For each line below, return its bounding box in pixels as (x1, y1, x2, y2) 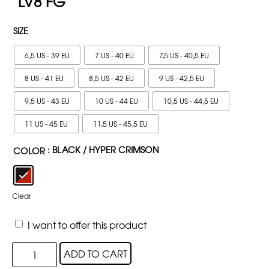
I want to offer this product (28, 217, 147, 232)
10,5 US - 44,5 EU (163, 95, 219, 107)
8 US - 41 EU (25, 73, 64, 84)
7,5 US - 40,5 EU (159, 50, 209, 61)
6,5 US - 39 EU (25, 50, 70, 61)
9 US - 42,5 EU (159, 73, 204, 84)
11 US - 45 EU (25, 118, 68, 130)
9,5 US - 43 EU (25, 95, 70, 107)
